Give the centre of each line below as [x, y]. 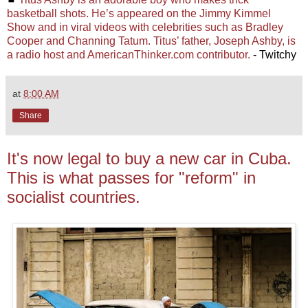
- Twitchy [273, 55]
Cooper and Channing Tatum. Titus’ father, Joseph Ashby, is [151, 41]
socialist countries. [74, 197]
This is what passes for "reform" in [131, 178]
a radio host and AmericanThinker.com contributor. [129, 55]
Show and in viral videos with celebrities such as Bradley [145, 27]
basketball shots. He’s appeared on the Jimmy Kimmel [139, 14]
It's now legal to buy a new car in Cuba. [149, 159]
